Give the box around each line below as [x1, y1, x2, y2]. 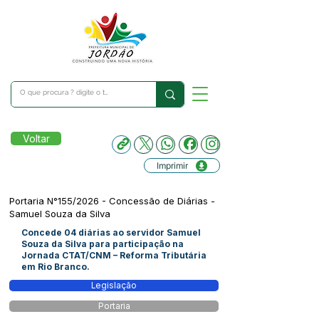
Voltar [22, 132, 50, 145]
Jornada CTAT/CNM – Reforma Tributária [21, 250, 206, 261]
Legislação [91, 281, 137, 291]
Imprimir [157, 160, 188, 171]
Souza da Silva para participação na [21, 239, 184, 249]
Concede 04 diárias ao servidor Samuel [21, 227, 201, 238]
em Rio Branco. [21, 261, 90, 272]
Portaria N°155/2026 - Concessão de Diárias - [9, 195, 215, 206]
